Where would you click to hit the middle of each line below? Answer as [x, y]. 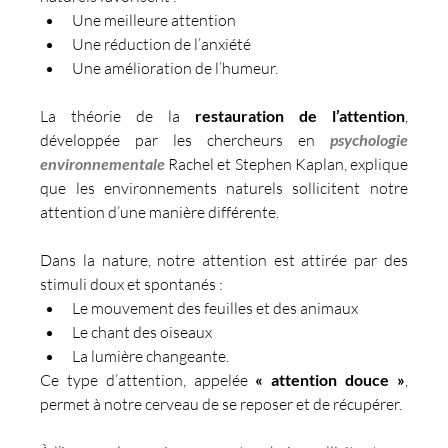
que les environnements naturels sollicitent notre [224, 187]
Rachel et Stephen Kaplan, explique [286, 163]
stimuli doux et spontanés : [132, 283]
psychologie [361, 139]
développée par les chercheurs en [177, 139]
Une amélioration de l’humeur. [175, 67]
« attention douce [322, 379]
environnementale [103, 163]
